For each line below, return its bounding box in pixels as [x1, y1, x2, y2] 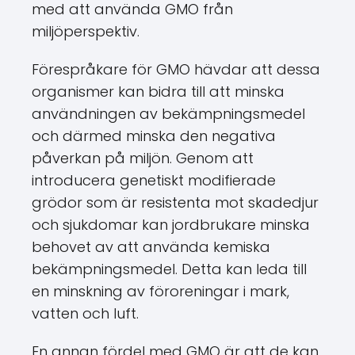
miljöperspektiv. [32, 21, 139, 41]
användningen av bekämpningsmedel [32, 104, 305, 124]
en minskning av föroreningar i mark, [32, 281, 289, 301]
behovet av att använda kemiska [32, 237, 270, 257]
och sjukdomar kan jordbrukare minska [32, 215, 310, 235]
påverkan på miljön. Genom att [32, 148, 254, 168]
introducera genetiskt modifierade [32, 170, 276, 190]
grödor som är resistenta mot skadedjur [32, 193, 319, 212]
